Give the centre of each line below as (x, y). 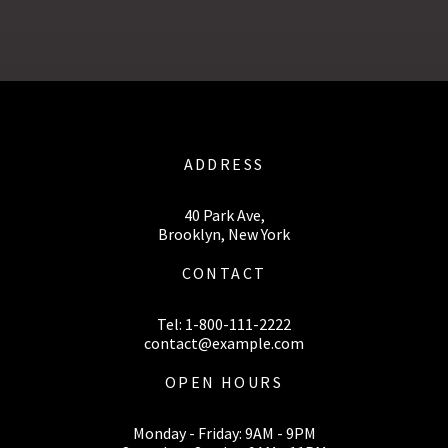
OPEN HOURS (224, 382)
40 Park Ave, (224, 215)
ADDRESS (224, 164)
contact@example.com (224, 343)
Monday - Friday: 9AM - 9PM (224, 433)
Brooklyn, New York (224, 234)
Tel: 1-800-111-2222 (224, 324)
